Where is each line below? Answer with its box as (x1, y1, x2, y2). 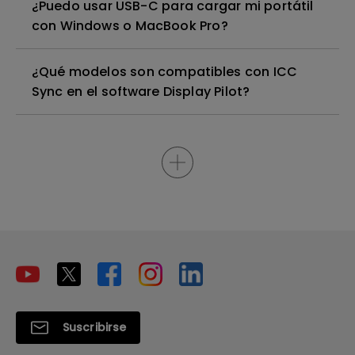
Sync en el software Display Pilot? (32, 82, 250, 101)
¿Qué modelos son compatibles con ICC (32, 63, 298, 81)
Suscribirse (63, 319, 127, 335)
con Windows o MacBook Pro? (32, 17, 228, 35)
